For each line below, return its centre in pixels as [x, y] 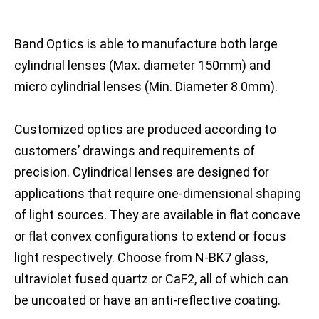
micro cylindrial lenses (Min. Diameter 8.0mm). [147, 87]
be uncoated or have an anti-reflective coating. [149, 300]
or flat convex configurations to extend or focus [150, 236]
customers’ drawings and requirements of [135, 151]
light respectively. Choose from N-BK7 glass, [141, 257]
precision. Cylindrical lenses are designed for [142, 172]
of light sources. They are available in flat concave [157, 215]
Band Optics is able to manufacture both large [146, 44]
